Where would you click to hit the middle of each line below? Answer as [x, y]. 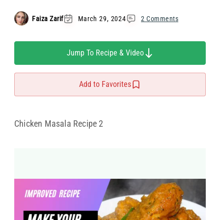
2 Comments [160, 18]
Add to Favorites [105, 84]
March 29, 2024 [102, 18]
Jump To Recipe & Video [105, 53]
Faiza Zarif [48, 18]
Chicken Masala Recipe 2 [59, 124]
